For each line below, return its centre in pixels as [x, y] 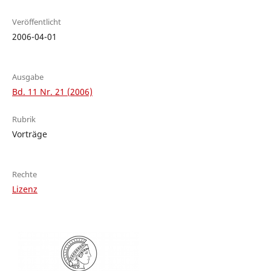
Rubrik [24, 119]
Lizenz [24, 189]
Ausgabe [28, 77]
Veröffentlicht [36, 22]
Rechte [24, 175]
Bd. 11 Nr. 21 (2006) [52, 92]
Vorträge [29, 134]
